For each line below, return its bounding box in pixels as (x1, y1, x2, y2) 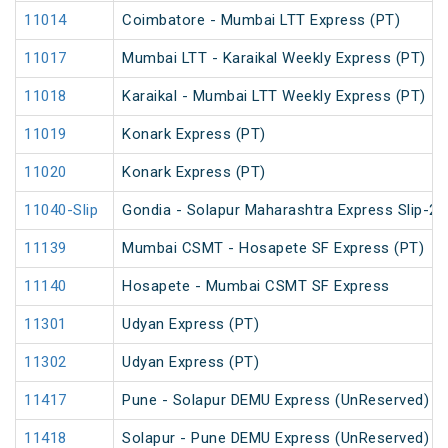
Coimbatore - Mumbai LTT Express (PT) (122, 11, 400, 30)
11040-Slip (24, 201, 98, 220)
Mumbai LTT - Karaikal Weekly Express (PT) (122, 49, 426, 68)
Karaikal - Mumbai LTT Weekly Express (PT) (122, 87, 426, 106)
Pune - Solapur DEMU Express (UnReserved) (122, 391, 429, 410)
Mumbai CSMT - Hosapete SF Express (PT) (122, 239, 424, 258)
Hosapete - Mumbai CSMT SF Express (122, 277, 390, 296)
